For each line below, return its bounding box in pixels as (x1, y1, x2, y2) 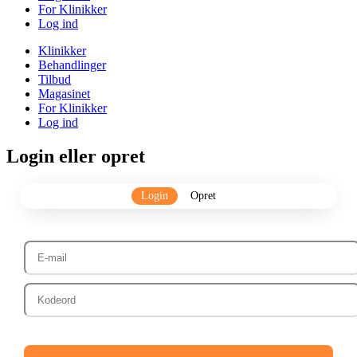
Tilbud (38, 73, 71, 87)
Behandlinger (38, 58, 106, 73)
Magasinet (38, 87, 90, 101)
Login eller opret (6, 145, 145, 167)
